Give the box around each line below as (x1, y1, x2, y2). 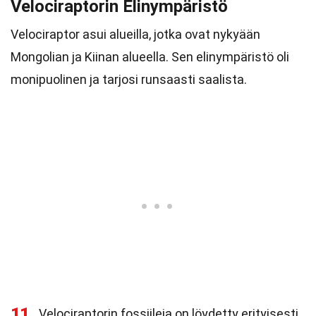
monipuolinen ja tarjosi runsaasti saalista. (11, 72, 247, 87)
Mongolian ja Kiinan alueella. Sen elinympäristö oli (11, 49, 289, 64)
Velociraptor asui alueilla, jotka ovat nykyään (11, 27, 260, 42)
